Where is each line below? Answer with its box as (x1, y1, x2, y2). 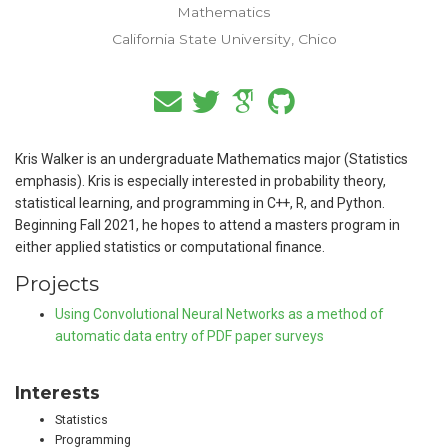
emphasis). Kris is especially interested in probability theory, (15, 172, 386, 189)
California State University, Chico (111, 30, 337, 47)
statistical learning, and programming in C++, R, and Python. (15, 194, 385, 211)
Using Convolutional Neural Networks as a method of (55, 306, 383, 323)
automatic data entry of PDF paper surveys (55, 328, 324, 345)
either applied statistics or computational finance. (15, 238, 325, 255)
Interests (15, 382, 100, 403)
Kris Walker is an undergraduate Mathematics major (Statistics (15, 150, 408, 167)
